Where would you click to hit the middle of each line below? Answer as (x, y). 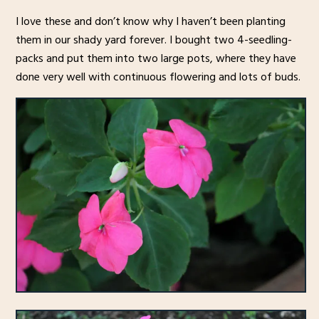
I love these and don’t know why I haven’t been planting (150, 22)
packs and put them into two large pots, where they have (156, 59)
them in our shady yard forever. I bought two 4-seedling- (153, 40)
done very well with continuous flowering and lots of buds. (158, 77)
